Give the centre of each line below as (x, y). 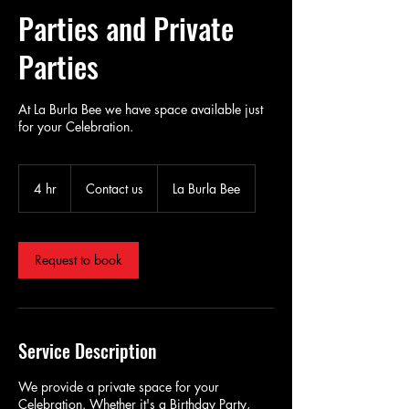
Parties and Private (126, 28)
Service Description (87, 351)
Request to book (79, 260)
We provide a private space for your (119, 387)
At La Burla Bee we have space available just (141, 109)
